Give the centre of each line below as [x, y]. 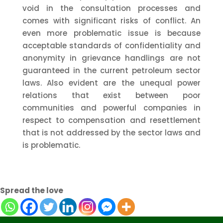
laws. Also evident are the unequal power [111, 83]
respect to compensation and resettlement [111, 120]
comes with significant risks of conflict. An [111, 21]
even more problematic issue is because [111, 33]
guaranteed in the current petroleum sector [111, 71]
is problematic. [51, 145]
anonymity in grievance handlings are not [111, 58]
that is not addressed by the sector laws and [111, 133]
